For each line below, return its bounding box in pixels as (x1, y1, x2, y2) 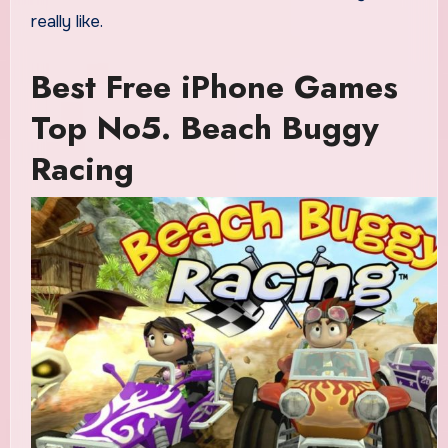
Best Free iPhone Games (30, 64, 398, 111)
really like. (30, 11, 103, 33)
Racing (30, 146, 134, 193)
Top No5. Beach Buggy (30, 105, 379, 152)
